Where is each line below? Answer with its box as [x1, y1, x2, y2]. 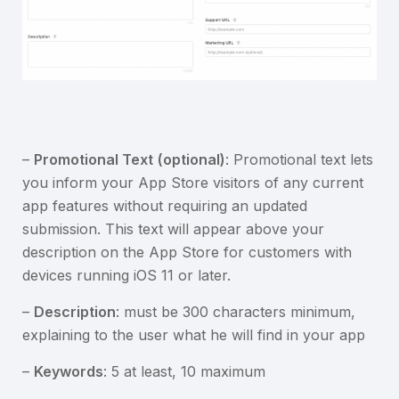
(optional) [158, 151, 225, 169]
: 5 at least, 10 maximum [103, 362, 265, 381]
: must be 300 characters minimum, [116, 303, 355, 322]
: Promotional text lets [225, 151, 373, 169]
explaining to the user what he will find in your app [22, 326, 365, 345]
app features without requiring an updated [22, 197, 307, 216]
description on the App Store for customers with [22, 243, 352, 262]
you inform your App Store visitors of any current [22, 174, 363, 192]
